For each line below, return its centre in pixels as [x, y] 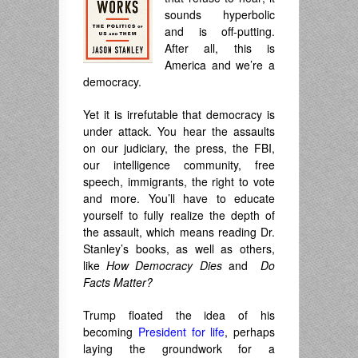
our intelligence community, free [179, 165]
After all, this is [220, 48]
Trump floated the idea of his [179, 315]
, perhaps [250, 332]
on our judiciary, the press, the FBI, [179, 148]
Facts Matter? [118, 282]
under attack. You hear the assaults [179, 131]
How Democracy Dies [164, 265]
